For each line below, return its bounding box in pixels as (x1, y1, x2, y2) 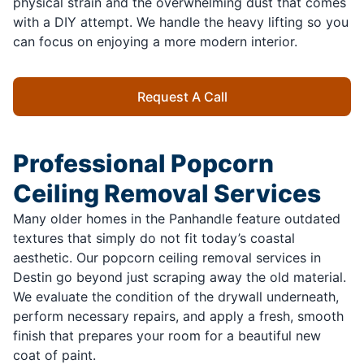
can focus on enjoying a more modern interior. (13, 33, 301, 50)
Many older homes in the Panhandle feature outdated (13, 210, 340, 227)
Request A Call (136, 89, 227, 106)
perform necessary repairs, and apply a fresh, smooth (13, 308, 344, 325)
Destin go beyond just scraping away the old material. (13, 269, 346, 286)
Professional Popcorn (13, 149, 274, 179)
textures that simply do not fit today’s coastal (13, 230, 295, 247)
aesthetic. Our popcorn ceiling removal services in (13, 249, 321, 266)
